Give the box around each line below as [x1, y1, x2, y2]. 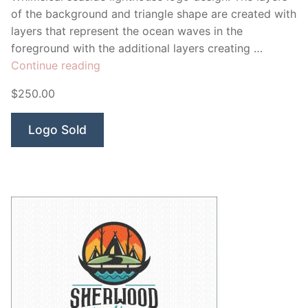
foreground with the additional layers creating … [11, 41, 263, 55]
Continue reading [11, 58, 100, 72]
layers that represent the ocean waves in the [11, 23, 243, 38]
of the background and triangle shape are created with [11, 6, 296, 21]
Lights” [100, 74, 135, 89]
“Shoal [100, 57, 133, 71]
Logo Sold [28, 122, 87, 137]
